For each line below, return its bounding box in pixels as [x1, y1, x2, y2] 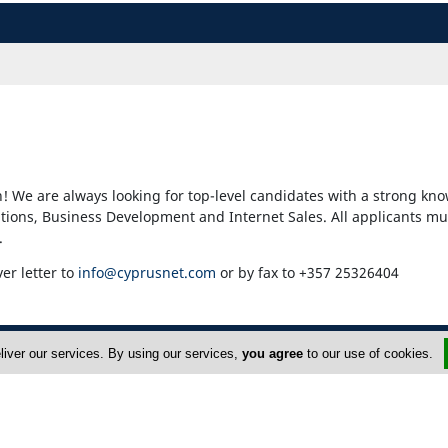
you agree [241, 346, 303, 361]
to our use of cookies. [302, 346, 437, 361]
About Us [253, 370, 314, 390]
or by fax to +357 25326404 [216, 263, 399, 282]
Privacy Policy [253, 404, 342, 424]
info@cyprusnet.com [78, 263, 216, 282]
